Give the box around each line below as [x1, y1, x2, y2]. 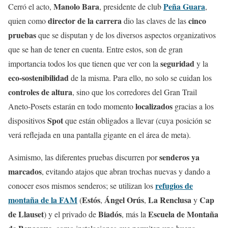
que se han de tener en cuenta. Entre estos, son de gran [8, 44, 183, 55]
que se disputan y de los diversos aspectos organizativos [36, 30, 216, 41]
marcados [8, 165, 42, 178]
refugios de [155, 180, 193, 192]
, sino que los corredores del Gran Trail [72, 87, 197, 98]
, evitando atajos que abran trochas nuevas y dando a [42, 166, 210, 177]
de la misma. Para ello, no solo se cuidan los [69, 72, 212, 83]
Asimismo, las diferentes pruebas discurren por [8, 152, 159, 163]
